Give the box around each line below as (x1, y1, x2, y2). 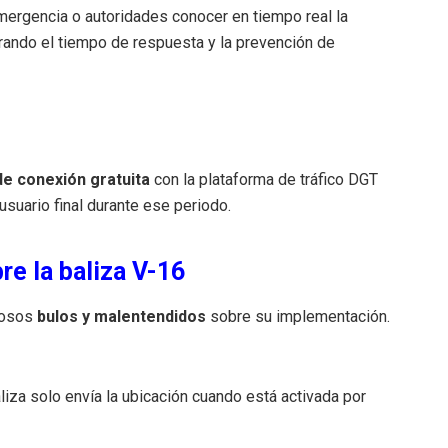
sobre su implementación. (206, 306, 390, 326)
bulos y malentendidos (37, 306, 206, 326)
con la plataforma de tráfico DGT (150, 169, 378, 189)
